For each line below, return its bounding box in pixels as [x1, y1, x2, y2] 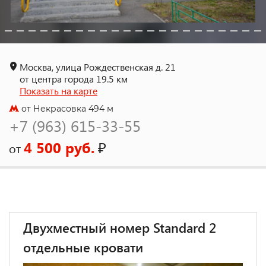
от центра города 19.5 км [20, 72, 128, 85]
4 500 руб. [24, 138, 95, 157]
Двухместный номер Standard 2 [23, 218, 216, 236]
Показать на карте [20, 84, 97, 97]
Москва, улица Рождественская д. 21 [20, 61, 176, 73]
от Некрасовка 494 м [19, 103, 113, 114]
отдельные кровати [23, 238, 143, 256]
